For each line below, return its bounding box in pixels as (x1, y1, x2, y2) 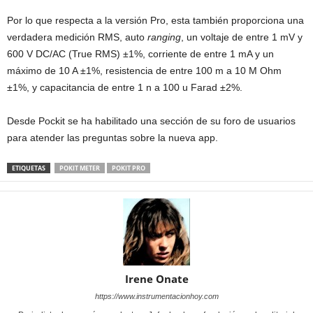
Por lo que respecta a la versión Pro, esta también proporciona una (7, 14, 304, 26)
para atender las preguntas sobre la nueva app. (7, 131, 218, 143)
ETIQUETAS (12, 163, 45, 173)
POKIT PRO (112, 163, 145, 173)
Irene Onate (124, 271, 189, 286)
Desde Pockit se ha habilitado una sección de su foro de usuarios (7, 115, 296, 126)
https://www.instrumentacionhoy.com (94, 291, 219, 300)
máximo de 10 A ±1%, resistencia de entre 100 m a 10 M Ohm (7, 64, 282, 76)
